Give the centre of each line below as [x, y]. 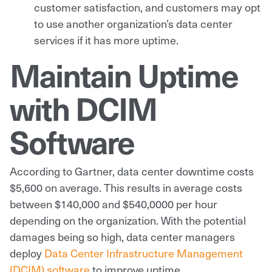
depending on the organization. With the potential [128, 220]
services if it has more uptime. [106, 39]
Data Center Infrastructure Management [144, 253]
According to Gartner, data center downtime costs [132, 171]
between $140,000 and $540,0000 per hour [114, 203]
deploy [27, 253]
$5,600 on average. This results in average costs [126, 187]
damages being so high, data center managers [122, 236]
